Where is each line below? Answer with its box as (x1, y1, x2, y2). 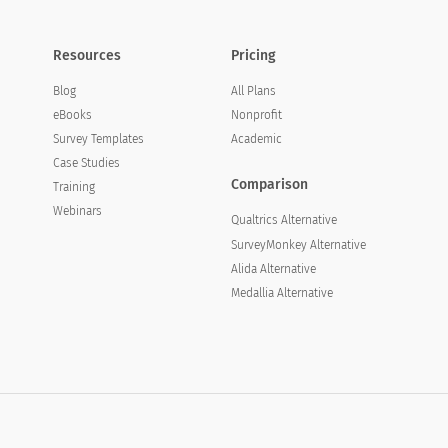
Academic (231, 132, 283, 146)
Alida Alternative (231, 261, 317, 276)
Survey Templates (52, 132, 144, 146)
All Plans (231, 84, 277, 98)
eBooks (52, 108, 92, 122)
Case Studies (52, 156, 120, 170)
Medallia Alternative (231, 285, 334, 300)
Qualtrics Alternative (231, 213, 338, 228)
